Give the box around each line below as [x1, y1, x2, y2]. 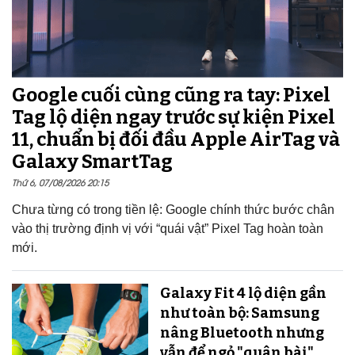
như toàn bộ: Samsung [159, 303, 319, 322]
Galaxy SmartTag [12, 150, 173, 173]
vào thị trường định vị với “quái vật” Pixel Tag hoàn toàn [12, 221, 323, 235]
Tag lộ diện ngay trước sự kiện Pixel [12, 105, 335, 128]
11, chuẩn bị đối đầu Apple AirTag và [12, 128, 340, 151]
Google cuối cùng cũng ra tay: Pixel [12, 83, 330, 106]
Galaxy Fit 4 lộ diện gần [159, 284, 326, 302]
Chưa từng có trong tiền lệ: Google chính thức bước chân [12, 202, 334, 216]
